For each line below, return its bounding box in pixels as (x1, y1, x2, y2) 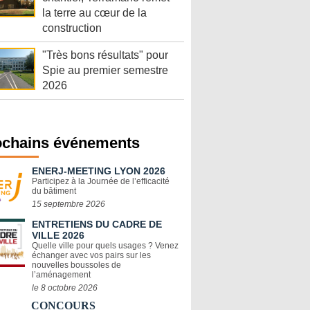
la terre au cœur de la (42, 7, 147, 19)
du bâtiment (32, 186, 76, 197)
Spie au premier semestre (42, 64, 168, 77)
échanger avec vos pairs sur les (32, 250, 151, 261)
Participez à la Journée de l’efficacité (32, 176, 170, 187)
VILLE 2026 (32, 230, 84, 241)
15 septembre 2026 (32, 199, 105, 210)
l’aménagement (32, 270, 91, 280)
